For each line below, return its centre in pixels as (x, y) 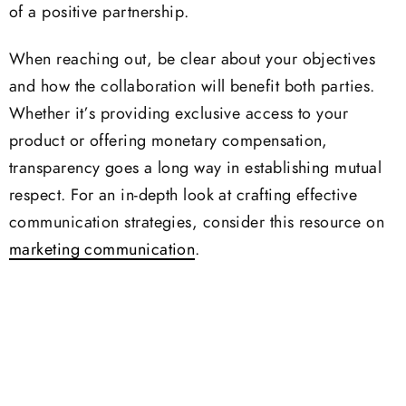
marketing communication (102, 251)
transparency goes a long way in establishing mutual (195, 169)
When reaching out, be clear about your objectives (193, 60)
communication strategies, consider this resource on (197, 223)
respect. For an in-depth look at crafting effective (183, 196)
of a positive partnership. (99, 12)
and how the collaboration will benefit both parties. (192, 87)
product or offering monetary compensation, (169, 142)
